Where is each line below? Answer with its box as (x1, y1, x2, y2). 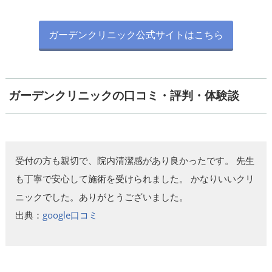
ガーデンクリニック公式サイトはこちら (48, 28, 223, 42)
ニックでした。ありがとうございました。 (15, 190, 188, 203)
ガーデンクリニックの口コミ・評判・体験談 (8, 89, 239, 103)
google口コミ (42, 208, 98, 221)
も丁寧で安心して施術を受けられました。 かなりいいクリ (15, 172, 254, 185)
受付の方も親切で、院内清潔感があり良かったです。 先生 (15, 154, 254, 166)
